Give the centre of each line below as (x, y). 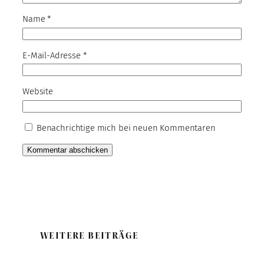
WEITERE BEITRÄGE (90, 235)
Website (38, 92)
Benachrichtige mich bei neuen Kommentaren (126, 128)
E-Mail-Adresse (53, 55)
